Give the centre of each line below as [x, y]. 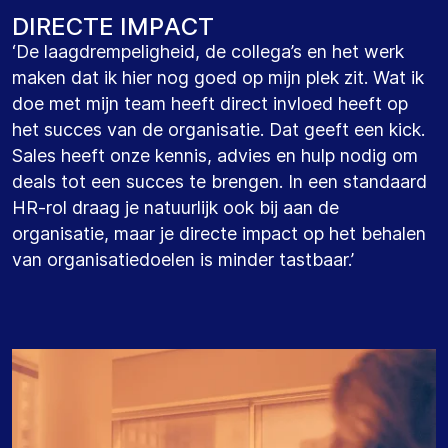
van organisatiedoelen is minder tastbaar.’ [183, 259]
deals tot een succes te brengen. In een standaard [219, 181]
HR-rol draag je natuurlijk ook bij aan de [175, 207]
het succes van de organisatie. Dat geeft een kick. [218, 129]
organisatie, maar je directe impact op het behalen [219, 233]
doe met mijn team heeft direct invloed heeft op [210, 103]
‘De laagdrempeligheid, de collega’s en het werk [208, 51]
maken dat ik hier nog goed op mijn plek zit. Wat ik [218, 77]
